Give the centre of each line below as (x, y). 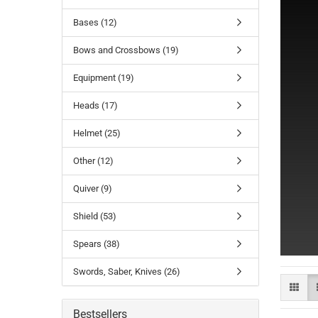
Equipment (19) (104, 78)
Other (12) (93, 161)
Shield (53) (95, 216)
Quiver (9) (93, 188)
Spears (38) (97, 244)
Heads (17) (95, 105)
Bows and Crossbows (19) (126, 50)
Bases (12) (95, 22)
